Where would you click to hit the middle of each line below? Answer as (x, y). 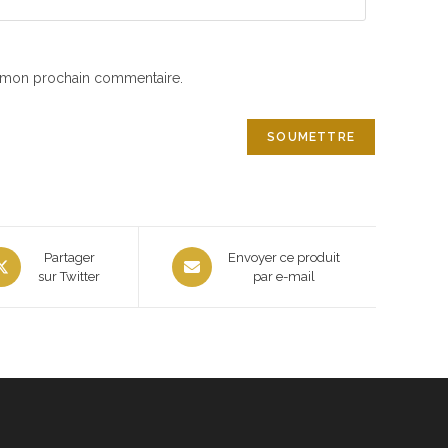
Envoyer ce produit (283, 257)
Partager (69, 257)
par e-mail (283, 276)
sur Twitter (69, 276)
